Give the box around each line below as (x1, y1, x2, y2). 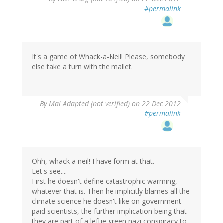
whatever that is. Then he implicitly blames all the (32, 186, 190, 196)
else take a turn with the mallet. (32, 62, 133, 72)
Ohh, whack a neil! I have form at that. (32, 156, 154, 166)
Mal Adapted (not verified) (49, 99, 130, 109)
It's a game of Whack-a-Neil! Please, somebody (32, 52, 185, 62)
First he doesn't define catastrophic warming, (32, 176, 177, 186)
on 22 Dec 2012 (130, 99, 181, 109)
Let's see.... (32, 166, 67, 176)
